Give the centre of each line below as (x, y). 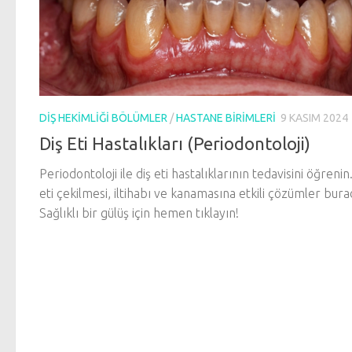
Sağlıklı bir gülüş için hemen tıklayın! (139, 213)
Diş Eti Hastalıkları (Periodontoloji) (175, 144)
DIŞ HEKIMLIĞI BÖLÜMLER (103, 117)
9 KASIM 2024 (314, 117)
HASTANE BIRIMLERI (226, 117)
